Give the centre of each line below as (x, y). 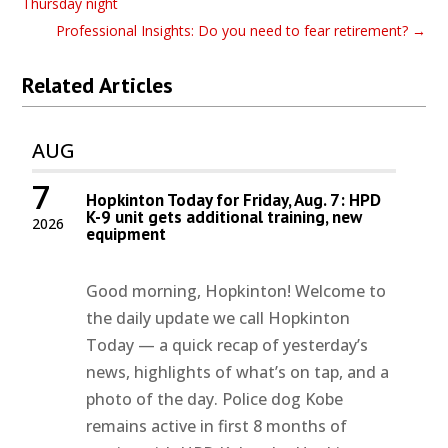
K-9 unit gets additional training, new (224, 217)
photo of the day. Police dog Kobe (215, 399)
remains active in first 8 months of (217, 426)
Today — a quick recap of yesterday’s (227, 345)
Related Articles (98, 85)
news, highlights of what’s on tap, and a (238, 372)
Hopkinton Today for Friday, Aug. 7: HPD (234, 200)
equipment (126, 234)
